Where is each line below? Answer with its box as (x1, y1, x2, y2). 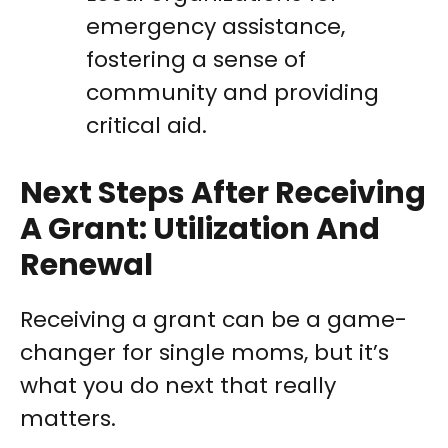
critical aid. (86, 110, 207, 142)
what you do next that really (20, 370, 336, 402)
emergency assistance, (86, 11, 345, 43)
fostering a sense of (86, 44, 306, 76)
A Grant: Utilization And (20, 208, 380, 251)
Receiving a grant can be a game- (20, 304, 407, 336)
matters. (20, 403, 116, 435)
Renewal (20, 244, 153, 287)
